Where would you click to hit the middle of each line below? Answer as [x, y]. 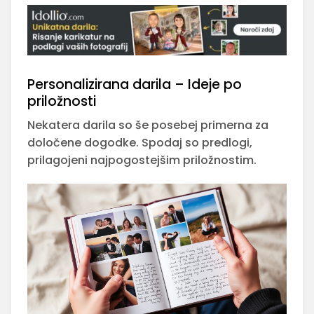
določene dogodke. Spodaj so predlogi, [140, 143]
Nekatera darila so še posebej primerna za [148, 125]
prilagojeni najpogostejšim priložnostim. [142, 161]
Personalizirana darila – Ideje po [135, 84]
